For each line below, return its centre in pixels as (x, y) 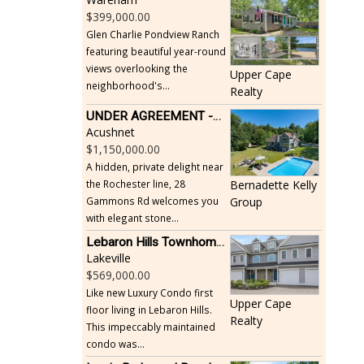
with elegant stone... (132, 218)
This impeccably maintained (151, 327)
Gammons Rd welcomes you (152, 201)
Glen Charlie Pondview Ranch (153, 34)
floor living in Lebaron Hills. (149, 310)
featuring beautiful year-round (156, 51)
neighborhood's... (128, 85)
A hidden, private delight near (155, 167)
